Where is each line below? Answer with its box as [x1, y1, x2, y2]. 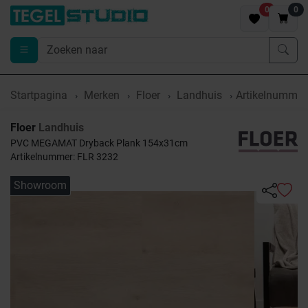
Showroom [14, 179, 67, 192]
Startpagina [10, 89, 67, 102]
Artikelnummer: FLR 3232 [10, 151, 118, 162]
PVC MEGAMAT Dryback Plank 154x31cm [10, 137, 188, 148]
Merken [84, 89, 120, 102]
